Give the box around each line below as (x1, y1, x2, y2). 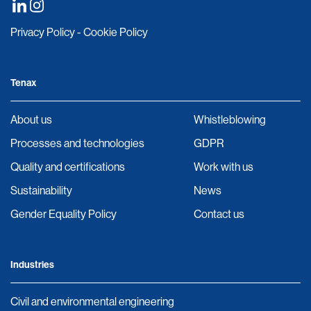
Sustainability (10, 183, 72, 197)
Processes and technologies (10, 136, 144, 150)
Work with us (193, 160, 253, 174)
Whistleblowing (193, 112, 266, 126)
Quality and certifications (10, 160, 125, 174)
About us (10, 112, 52, 126)
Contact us (193, 207, 244, 221)
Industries (10, 258, 54, 271)
